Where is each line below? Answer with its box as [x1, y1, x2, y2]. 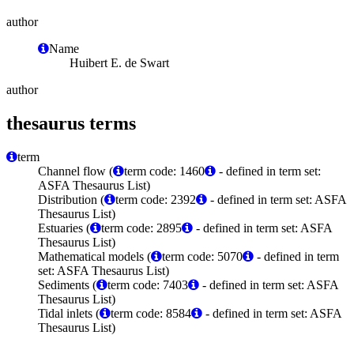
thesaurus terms [6, 112, 136, 134]
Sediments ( [38, 277, 96, 292]
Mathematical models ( [38, 249, 151, 263]
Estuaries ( [38, 220, 90, 235]
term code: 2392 [115, 192, 196, 206]
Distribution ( [38, 192, 104, 206]
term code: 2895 [101, 220, 182, 235]
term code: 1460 [124, 164, 205, 178]
